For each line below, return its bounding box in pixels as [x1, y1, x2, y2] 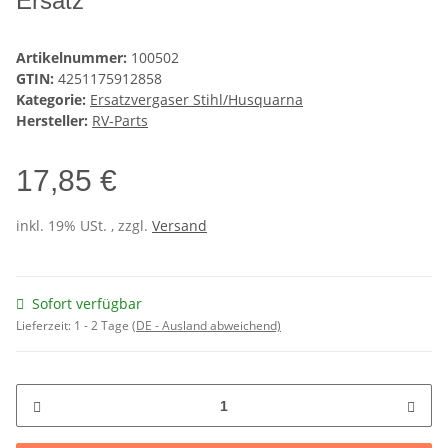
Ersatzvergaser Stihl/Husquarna [90, 90, 303, 110]
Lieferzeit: [16, 317, 74, 335]
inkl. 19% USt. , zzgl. [16, 216, 152, 236]
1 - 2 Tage [74, 317, 132, 335]
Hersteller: [16, 111, 88, 131]
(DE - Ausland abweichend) [132, 317, 281, 335]
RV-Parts [92, 111, 148, 131]
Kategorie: [16, 90, 90, 110]
